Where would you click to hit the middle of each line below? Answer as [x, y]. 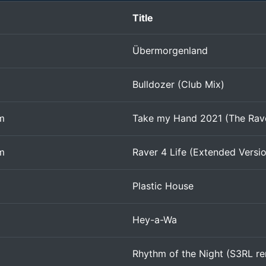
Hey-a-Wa [155, 220]
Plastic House [163, 186]
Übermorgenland [170, 50]
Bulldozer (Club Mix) [178, 84]
